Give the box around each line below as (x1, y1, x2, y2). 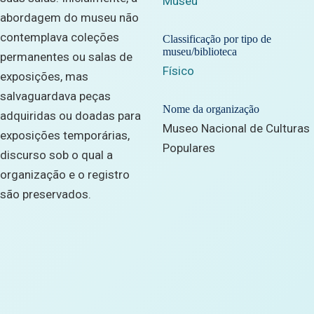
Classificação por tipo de (163, 33, 271, 46)
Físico (163, 64, 194, 78)
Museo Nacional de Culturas (163, 121, 310, 136)
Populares (163, 141, 215, 156)
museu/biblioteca (163, 46, 237, 58)
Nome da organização (163, 103, 259, 116)
